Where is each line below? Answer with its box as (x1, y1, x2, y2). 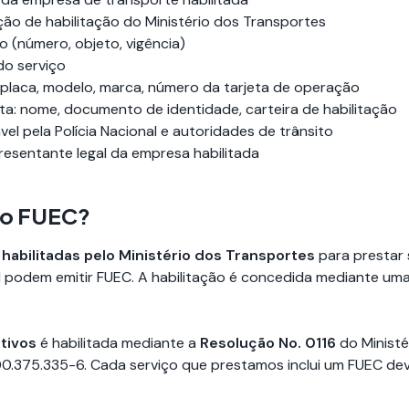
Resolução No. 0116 (200, 332, 336, 352)
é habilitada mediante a (37, 332, 200, 352)
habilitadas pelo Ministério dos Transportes (2, 245, 315, 265)
